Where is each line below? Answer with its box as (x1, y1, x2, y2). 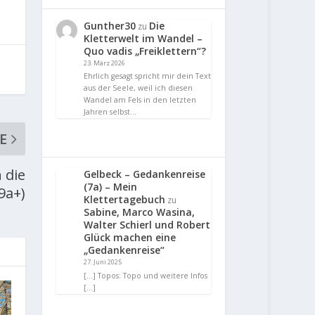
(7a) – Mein (84, 180, 138, 194)
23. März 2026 (84, 58, 126, 67)
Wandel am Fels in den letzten (84, 95, 197, 105)
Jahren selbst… (84, 107, 137, 117)
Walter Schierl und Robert (84, 218, 211, 232)
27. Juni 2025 (84, 257, 122, 267)
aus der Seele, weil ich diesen (84, 83, 193, 94)
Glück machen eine (84, 231, 176, 245)
